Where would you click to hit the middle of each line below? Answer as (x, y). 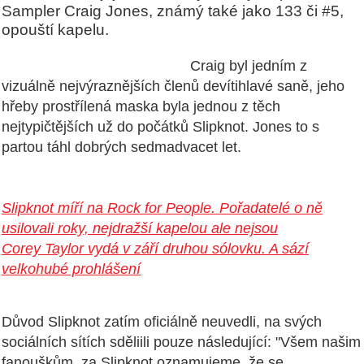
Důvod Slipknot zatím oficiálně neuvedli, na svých (162, 322)
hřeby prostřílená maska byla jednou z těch (141, 107)
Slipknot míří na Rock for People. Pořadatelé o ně (162, 208)
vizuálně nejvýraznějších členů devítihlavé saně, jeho (173, 87)
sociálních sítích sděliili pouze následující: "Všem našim (181, 342)
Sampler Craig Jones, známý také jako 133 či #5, (173, 11)
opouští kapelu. (55, 30)
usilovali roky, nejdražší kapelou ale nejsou (140, 229)
